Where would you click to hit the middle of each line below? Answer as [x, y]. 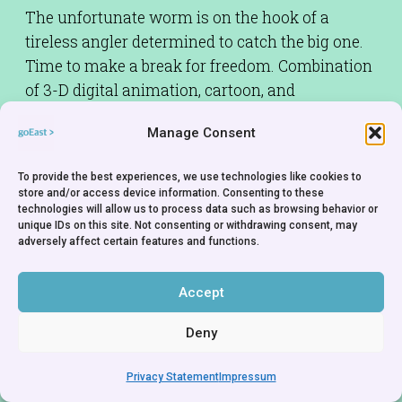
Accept [201, 292]
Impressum [247, 377]
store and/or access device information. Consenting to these [171, 193]
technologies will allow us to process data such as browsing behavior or [198, 209]
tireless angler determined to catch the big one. [194, 42]
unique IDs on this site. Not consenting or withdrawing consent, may [188, 225]
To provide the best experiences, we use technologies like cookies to [190, 177]
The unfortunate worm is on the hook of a [177, 18]
